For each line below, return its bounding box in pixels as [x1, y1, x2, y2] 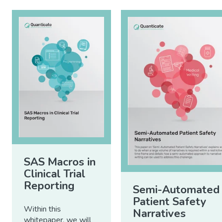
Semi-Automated [133, 182, 220, 198]
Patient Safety [133, 194, 206, 210]
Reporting [24, 178, 74, 193]
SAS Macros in [24, 154, 96, 169]
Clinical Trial [24, 166, 85, 181]
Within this [24, 203, 61, 215]
